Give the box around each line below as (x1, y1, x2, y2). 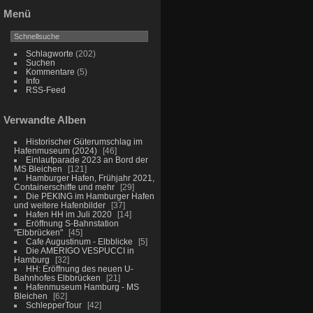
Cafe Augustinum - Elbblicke (25, 236, 133, 246)
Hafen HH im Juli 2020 (25, 209, 112, 219)
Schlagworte (25, 48, 73, 58)
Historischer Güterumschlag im (25, 136, 143, 146)
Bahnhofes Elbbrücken (13, 272, 101, 282)
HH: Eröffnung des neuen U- (25, 263, 133, 273)
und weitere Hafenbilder (13, 200, 105, 210)
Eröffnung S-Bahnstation (25, 218, 119, 228)
